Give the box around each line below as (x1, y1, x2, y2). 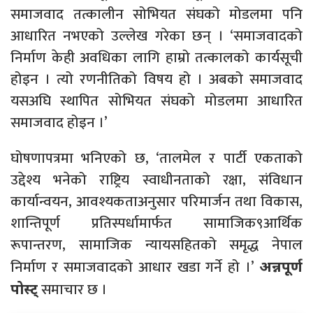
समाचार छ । (38, 277, 107, 303)
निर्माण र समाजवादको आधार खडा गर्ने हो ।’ (10, 255, 259, 280)
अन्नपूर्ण (259, 256, 303, 277)
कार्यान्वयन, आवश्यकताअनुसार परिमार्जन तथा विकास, (10, 189, 303, 214)
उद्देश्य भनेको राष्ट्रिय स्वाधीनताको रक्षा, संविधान (10, 168, 303, 193)
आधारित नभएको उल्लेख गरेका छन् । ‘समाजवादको (10, 24, 303, 49)
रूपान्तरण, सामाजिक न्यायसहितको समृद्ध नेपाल (10, 233, 303, 258)
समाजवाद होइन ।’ (10, 110, 108, 136)
